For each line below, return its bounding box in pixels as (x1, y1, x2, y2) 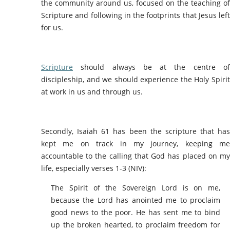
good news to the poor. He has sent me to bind (51, 207, 220, 218)
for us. (41, 23, 63, 33)
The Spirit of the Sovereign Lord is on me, (51, 183, 220, 193)
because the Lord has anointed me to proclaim (51, 195, 220, 205)
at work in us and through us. (41, 87, 143, 97)
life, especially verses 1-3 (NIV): (41, 163, 146, 173)
